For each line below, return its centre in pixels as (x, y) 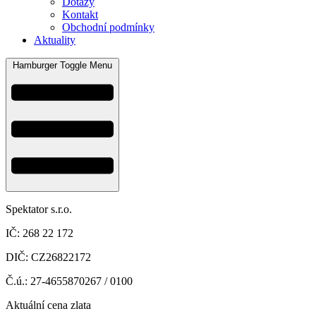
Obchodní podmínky (108, 27)
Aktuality (55, 40)
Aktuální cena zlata (48, 305)
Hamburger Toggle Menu (62, 65)
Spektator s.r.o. (39, 209)
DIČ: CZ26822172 (48, 257)
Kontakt (80, 14)
